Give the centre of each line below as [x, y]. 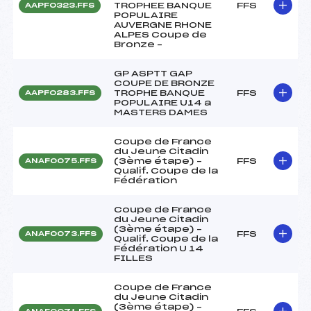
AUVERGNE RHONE [163, 25]
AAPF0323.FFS [60, 5]
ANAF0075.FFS [61, 161]
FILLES [133, 258]
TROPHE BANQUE [159, 93]
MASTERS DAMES [161, 112]
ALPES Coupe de [160, 34]
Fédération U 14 [159, 248]
